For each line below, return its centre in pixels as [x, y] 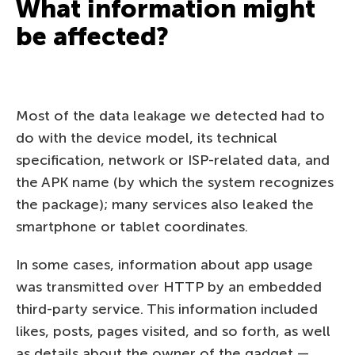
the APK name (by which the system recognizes [175, 182]
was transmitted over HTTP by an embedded [169, 286]
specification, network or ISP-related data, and [173, 160]
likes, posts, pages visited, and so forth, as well [173, 331]
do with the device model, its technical [147, 137]
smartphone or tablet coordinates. [132, 226]
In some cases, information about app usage [164, 264]
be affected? [92, 36]
